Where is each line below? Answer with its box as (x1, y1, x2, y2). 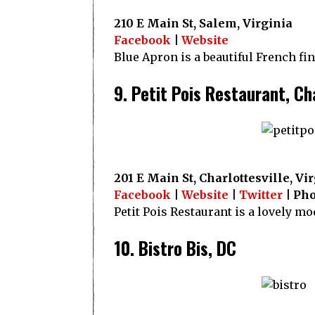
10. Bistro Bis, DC (114, 235, 236, 261)
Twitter (239, 188, 283, 202)
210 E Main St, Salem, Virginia (114, 16, 292, 30)
